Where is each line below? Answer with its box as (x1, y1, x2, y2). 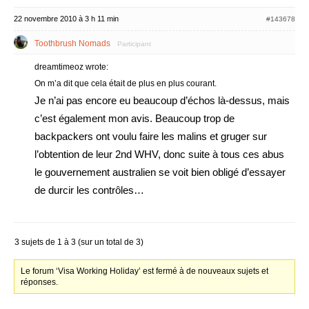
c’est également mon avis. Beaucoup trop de (34, 112, 235, 124)
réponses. (21, 277, 59, 287)
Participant (117, 40, 151, 48)
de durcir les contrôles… (34, 184, 144, 196)
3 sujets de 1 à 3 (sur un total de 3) (14, 237, 143, 247)
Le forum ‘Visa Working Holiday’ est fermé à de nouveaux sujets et (21, 266, 269, 276)
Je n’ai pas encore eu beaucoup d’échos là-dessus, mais (34, 94, 290, 106)
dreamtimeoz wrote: (34, 62, 108, 72)
